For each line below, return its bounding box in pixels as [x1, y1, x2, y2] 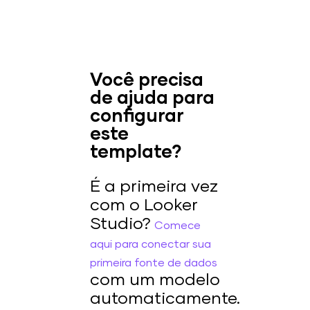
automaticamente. [90, 291, 240, 307]
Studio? [90, 216, 154, 232]
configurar [90, 107, 184, 125]
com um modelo [90, 272, 220, 289]
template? [90, 143, 182, 161]
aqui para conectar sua [90, 239, 211, 250]
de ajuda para [90, 89, 215, 107]
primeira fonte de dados [90, 257, 217, 268]
